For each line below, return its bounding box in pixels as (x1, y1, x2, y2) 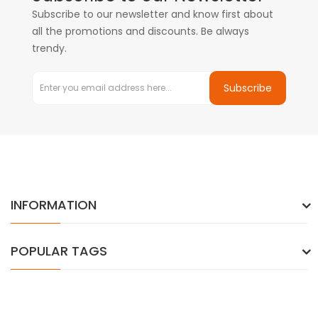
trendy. (32, 41, 67, 55)
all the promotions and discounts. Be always (32, 24, 249, 38)
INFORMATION (11, 196, 97, 214)
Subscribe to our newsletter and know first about (32, 7, 273, 21)
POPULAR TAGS (11, 242, 107, 260)
